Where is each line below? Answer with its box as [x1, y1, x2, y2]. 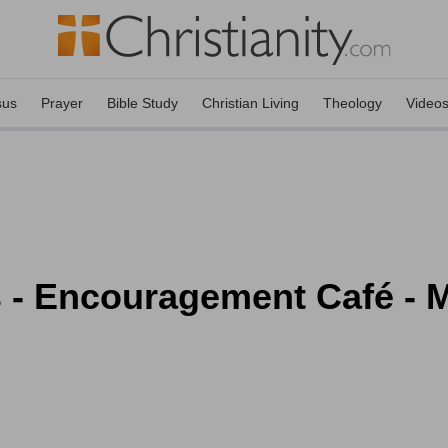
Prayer [41, 95, 83, 111]
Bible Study [107, 95, 178, 111]
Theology [323, 95, 382, 111]
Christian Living [202, 95, 299, 111]
